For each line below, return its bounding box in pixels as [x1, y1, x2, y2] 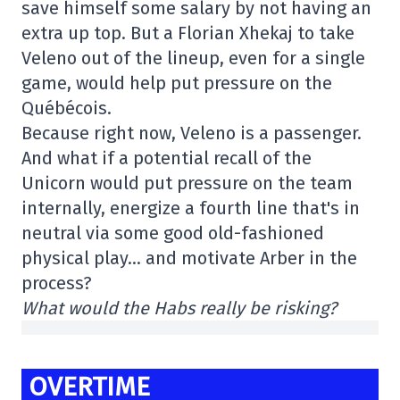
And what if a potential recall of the [21, 146, 312, 169]
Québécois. [21, 96, 112, 119]
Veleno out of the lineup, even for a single [21, 46, 365, 69]
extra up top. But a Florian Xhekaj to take [21, 21, 354, 44]
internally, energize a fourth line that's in [21, 196, 360, 219]
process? [21, 271, 92, 294]
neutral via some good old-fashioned [21, 221, 324, 244]
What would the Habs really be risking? [21, 296, 337, 319]
